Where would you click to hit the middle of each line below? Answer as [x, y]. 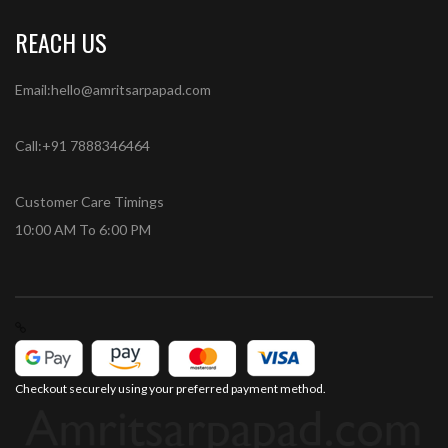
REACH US [61, 41]
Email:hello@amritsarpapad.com [113, 89]
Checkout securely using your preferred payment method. [170, 388]
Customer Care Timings [89, 201]
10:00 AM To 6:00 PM [83, 229]
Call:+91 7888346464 [82, 145]
